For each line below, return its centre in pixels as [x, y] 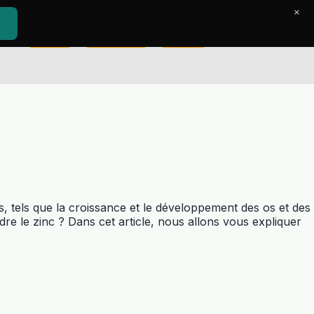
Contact [184, 42]
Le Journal [116, 42]
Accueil [50, 42]
